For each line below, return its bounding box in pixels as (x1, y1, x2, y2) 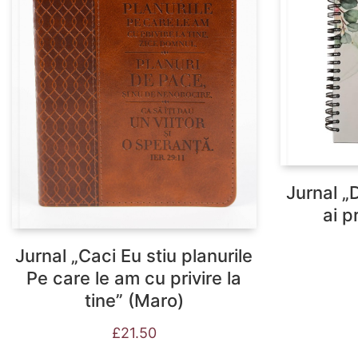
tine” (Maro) (84, 289, 184, 311)
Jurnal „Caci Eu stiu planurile (15, 245, 253, 266)
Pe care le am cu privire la (26, 267, 242, 288)
